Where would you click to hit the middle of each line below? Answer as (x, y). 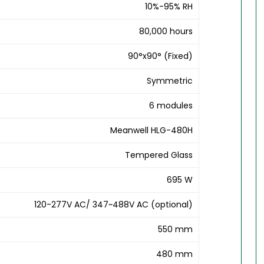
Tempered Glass (159, 155)
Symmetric (170, 80)
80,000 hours (166, 31)
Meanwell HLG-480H (152, 130)
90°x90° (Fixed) (161, 56)
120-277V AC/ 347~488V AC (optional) (114, 204)
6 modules (171, 105)
